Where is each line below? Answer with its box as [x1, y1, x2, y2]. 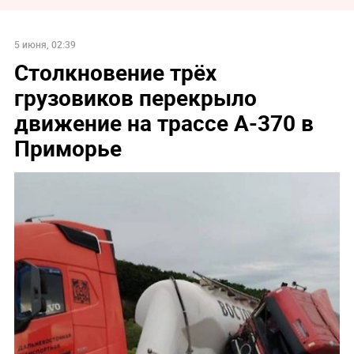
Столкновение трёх [13, 57, 217, 88]
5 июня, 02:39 [13, 38, 76, 51]
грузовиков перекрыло [13, 82, 257, 113]
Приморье [13, 133, 122, 164]
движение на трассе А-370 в [13, 107, 314, 138]
